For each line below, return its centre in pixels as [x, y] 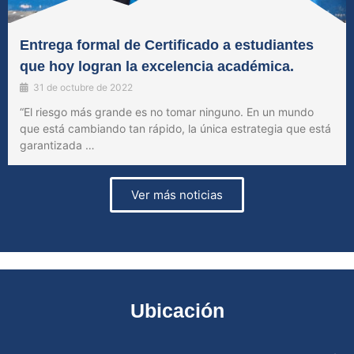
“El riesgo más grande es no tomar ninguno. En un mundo [167, 112]
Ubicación [177, 311]
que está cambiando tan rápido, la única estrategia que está [175, 129]
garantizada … [57, 145]
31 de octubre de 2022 [83, 88]
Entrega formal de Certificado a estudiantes [167, 45]
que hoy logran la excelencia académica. [157, 67]
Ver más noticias [177, 195]
